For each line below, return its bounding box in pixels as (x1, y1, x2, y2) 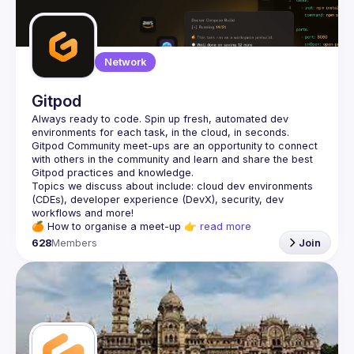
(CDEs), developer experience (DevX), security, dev (32, 194, 284, 205)
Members (51, 236, 98, 249)
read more (200, 220, 251, 232)
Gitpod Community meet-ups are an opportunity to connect (32, 140, 318, 152)
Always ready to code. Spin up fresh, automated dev (32, 113, 288, 125)
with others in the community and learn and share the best (32, 153, 313, 165)
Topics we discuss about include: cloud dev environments (32, 180, 313, 192)
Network (104, 56, 146, 68)
